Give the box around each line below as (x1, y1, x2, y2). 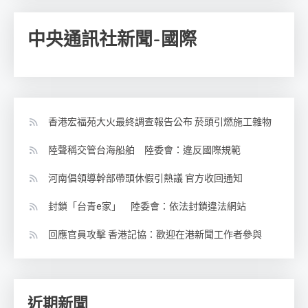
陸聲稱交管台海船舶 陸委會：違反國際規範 (48, 144, 241, 155)
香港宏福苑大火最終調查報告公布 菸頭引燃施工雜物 (48, 115, 272, 127)
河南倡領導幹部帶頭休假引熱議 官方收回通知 (48, 172, 243, 184)
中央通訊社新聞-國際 (27, 27, 197, 52)
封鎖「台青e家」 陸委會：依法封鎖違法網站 (48, 200, 246, 212)
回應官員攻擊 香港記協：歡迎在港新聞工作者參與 (48, 228, 262, 240)
